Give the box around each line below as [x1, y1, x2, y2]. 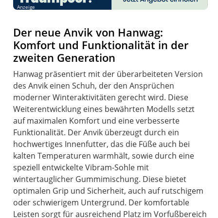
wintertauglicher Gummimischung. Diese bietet [13, 173, 187, 184]
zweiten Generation [13, 50, 116, 65]
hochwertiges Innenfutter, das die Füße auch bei [13, 138, 190, 149]
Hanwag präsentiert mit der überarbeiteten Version [13, 68, 203, 79]
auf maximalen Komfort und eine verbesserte [13, 115, 180, 126]
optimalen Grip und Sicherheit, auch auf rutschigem [13, 185, 204, 196]
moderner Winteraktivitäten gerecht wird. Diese [13, 91, 189, 103]
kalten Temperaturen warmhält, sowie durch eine [13, 150, 195, 161]
